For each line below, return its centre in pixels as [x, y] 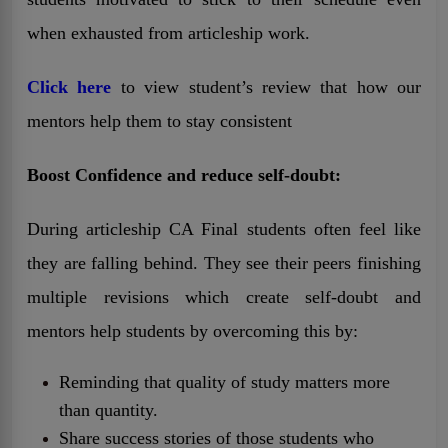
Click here [69, 86]
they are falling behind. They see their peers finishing [224, 262]
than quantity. [108, 409]
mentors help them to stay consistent [159, 120]
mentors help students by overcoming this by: [192, 330]
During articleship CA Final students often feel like [224, 228]
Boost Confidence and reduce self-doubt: [184, 174]
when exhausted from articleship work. [168, 32]
